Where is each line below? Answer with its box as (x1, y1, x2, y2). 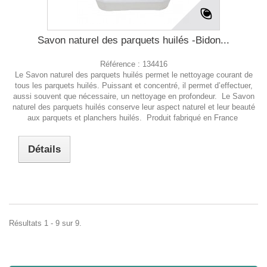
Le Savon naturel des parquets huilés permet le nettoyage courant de (14, 70, 253, 79)
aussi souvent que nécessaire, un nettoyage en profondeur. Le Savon (13, 91, 254, 101)
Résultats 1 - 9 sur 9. (9, 218, 82, 228)
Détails (28, 143, 61, 155)
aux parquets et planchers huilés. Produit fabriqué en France (27, 113, 240, 122)
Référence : (100, 59, 142, 69)
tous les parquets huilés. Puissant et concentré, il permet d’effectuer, (14, 80, 253, 90)
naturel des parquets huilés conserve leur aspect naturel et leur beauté (12, 102, 255, 111)
